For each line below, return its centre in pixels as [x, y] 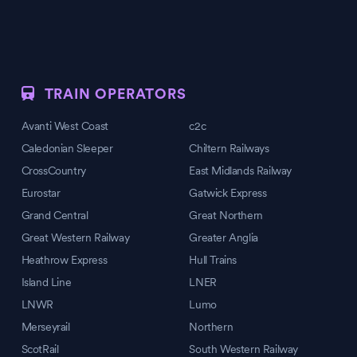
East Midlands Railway [240, 171]
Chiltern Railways [229, 148]
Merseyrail [45, 327]
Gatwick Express [228, 193]
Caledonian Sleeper [67, 148]
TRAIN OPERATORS [116, 94]
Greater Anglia [224, 237]
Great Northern [226, 215]
